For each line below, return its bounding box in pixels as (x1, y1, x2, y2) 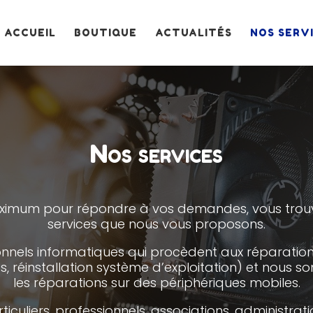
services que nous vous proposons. (48, 214, 265, 233)
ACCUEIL (3, 27, 56, 38)
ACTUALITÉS (154, 27, 232, 38)
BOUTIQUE (73, 27, 137, 38)
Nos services (90, 138, 223, 168)
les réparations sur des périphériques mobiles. (13, 273, 300, 291)
